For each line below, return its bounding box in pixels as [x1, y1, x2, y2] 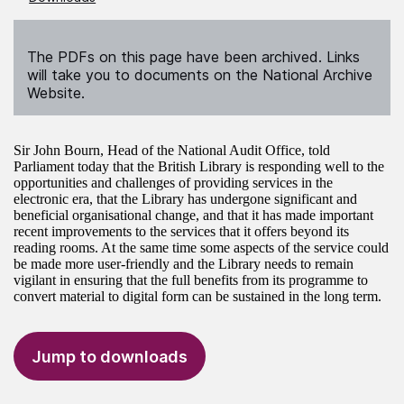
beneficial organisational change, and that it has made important [14, 207, 373, 224]
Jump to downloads [32, 346, 188, 366]
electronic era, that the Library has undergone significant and [14, 191, 357, 207]
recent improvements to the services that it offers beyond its [14, 224, 349, 240]
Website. [27, 84, 85, 103]
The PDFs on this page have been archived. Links [27, 48, 360, 67]
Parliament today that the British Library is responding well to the [14, 159, 384, 175]
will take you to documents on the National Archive [27, 66, 372, 85]
